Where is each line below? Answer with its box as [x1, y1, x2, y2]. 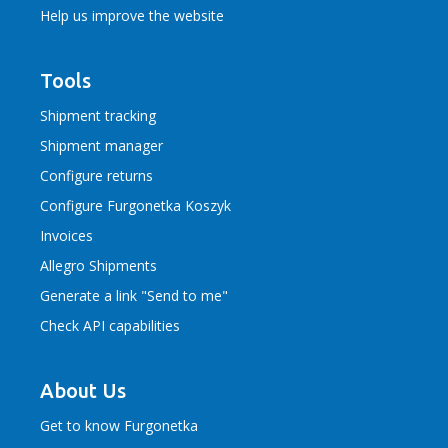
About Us [40, 379, 126, 402]
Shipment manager [40, 136, 163, 155]
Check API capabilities [40, 316, 180, 335]
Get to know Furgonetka [40, 416, 198, 435]
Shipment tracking [40, 106, 156, 125]
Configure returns [40, 166, 153, 185]
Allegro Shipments [40, 256, 157, 275]
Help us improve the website [40, 6, 224, 25]
